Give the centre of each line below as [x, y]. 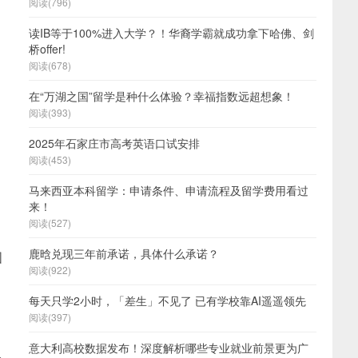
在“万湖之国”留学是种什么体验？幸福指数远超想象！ [161, 96]
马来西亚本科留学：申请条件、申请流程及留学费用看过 [169, 190]
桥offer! [47, 49]
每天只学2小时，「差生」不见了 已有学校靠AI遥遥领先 [167, 300]
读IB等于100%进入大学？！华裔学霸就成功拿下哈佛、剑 [171, 33]
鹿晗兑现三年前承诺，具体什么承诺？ [124, 253]
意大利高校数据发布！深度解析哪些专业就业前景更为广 [169, 348]
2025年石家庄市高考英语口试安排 [114, 143]
